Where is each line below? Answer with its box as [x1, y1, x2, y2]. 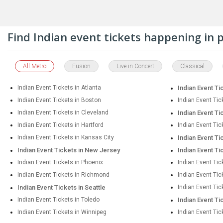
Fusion [72, 63, 91, 70]
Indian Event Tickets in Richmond [17, 171, 110, 178]
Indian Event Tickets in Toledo [17, 196, 100, 203]
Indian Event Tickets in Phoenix [17, 159, 103, 166]
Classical [180, 63, 205, 70]
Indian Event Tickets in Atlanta [17, 84, 101, 91]
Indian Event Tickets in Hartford [17, 121, 104, 128]
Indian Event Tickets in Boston [17, 97, 101, 104]
